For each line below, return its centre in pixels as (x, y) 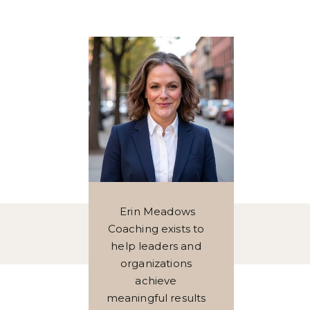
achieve (156, 281)
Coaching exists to (156, 229)
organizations (156, 263)
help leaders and (156, 246)
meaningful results (156, 298)
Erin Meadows (156, 211)
